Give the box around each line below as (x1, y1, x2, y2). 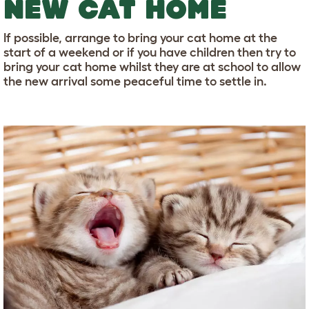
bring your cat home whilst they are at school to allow (3, 60, 301, 74)
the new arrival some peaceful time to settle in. (3, 74, 267, 89)
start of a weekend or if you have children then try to (3, 46, 296, 60)
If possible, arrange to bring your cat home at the (3, 31, 277, 46)
